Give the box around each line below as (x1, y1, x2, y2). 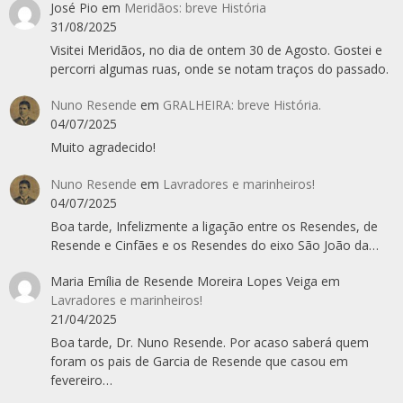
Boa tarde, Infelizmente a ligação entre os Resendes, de (49, 217, 378, 235)
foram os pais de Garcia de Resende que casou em (49, 353, 348, 371)
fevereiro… (49, 372, 112, 390)
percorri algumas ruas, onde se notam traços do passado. (49, 59, 389, 77)
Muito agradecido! (49, 139, 156, 157)
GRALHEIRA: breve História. (162, 96, 321, 114)
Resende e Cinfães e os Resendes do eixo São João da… (49, 236, 379, 254)
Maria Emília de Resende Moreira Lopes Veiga (49, 273, 318, 291)
